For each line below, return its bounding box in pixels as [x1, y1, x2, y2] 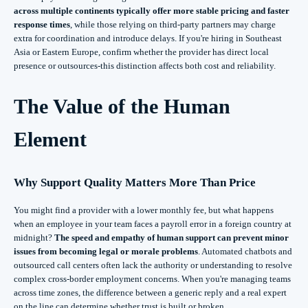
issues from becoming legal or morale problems [14, 245, 198, 256]
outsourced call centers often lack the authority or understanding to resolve [14, 259, 292, 270]
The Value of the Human [14, 95, 230, 118]
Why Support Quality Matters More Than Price [14, 175, 256, 189]
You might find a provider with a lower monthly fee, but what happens [14, 204, 274, 215]
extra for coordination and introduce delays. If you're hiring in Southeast [14, 33, 282, 44]
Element [14, 128, 87, 151]
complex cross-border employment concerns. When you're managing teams [14, 273, 291, 284]
